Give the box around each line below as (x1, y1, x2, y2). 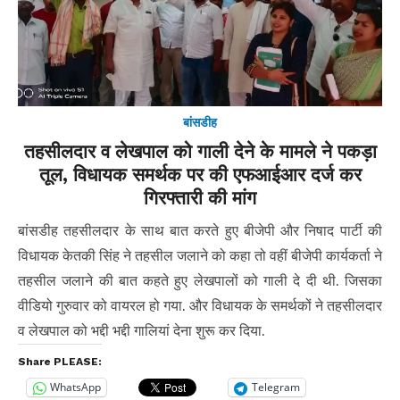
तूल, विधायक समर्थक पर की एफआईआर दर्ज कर (38, 162, 362, 186)
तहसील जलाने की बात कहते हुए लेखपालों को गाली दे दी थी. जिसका (18, 271, 382, 289)
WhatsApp (50, 379, 101, 396)
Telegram (252, 379, 300, 396)
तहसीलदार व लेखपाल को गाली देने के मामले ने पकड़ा (23, 139, 377, 162)
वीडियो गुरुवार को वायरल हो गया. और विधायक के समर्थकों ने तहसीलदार (18, 296, 382, 314)
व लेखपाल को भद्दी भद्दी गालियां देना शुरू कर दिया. (18, 321, 265, 339)
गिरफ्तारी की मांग (144, 186, 256, 209)
